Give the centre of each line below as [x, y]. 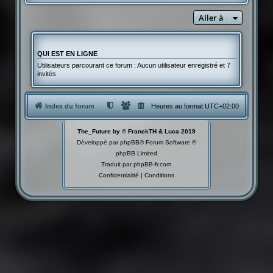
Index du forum [69, 106]
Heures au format [178, 106]
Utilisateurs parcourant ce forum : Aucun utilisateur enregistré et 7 [133, 66]
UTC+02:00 [222, 106]
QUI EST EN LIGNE [67, 54]
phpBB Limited [136, 153]
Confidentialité [119, 175]
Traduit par [118, 164]
